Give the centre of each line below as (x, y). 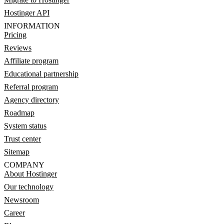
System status (25, 125)
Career (14, 212)
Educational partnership (41, 73)
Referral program (31, 86)
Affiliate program (31, 60)
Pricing (15, 34)
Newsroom (21, 199)
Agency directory (31, 99)
